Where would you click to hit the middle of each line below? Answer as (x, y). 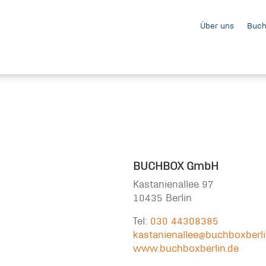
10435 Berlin (162, 198)
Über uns (217, 26)
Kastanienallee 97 (173, 184)
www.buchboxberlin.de (186, 248)
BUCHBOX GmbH (176, 166)
